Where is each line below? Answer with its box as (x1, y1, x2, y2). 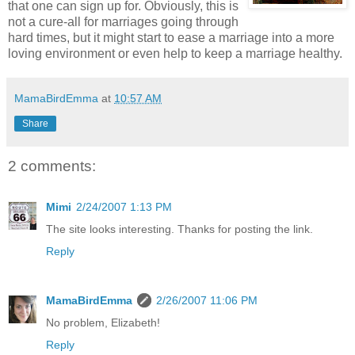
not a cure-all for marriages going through (8, 14, 239, 29)
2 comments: (8, 157, 96, 174)
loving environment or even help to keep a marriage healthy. (8, 46, 342, 60)
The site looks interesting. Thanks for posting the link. (46, 223, 313, 236)
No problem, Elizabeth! (46, 316, 160, 330)
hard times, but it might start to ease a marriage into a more (8, 30, 334, 44)
